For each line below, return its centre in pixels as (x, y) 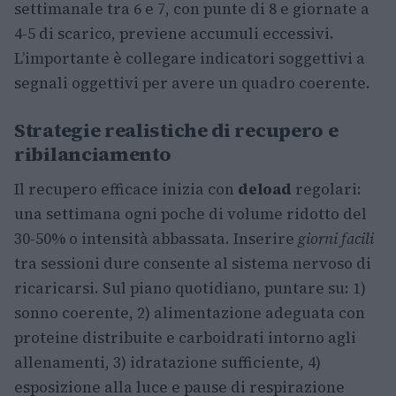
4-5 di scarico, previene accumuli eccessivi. (174, 34)
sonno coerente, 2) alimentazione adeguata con (190, 313)
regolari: (327, 189)
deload (265, 189)
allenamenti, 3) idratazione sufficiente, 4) (168, 362)
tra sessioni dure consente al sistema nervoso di (193, 263)
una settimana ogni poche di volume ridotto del (190, 214)
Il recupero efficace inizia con (126, 189)
